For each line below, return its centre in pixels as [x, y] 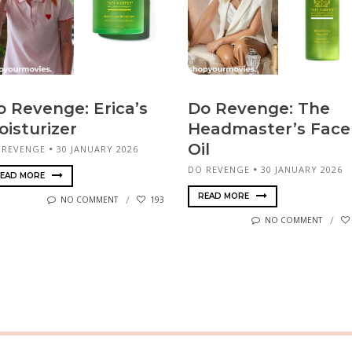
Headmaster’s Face [269, 129]
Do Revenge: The [259, 109]
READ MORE [225, 196]
